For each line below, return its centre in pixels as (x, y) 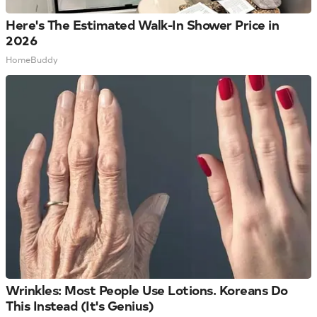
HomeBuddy (32, 60)
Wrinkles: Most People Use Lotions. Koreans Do (147, 290)
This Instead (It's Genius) (80, 306)
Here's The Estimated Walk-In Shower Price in (142, 25)
